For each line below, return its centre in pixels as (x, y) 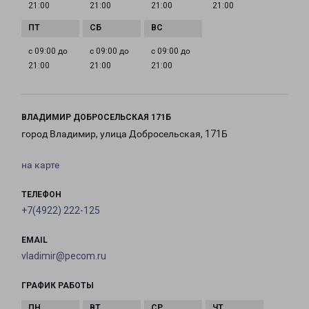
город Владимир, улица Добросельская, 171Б (124, 134)
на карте (40, 165)
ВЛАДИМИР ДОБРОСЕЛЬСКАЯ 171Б (96, 118)
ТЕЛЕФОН (41, 195)
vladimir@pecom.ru (64, 256)
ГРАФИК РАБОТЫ (58, 286)
